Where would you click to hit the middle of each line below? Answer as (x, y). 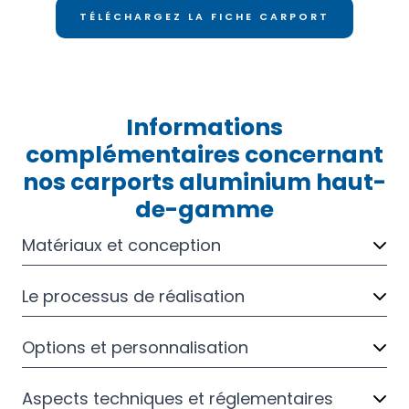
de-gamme (204, 209)
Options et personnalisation (135, 347)
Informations (204, 127)
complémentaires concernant (204, 154)
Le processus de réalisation (133, 296)
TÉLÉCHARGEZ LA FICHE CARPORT (204, 16)
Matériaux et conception (121, 245)
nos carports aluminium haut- (204, 182)
